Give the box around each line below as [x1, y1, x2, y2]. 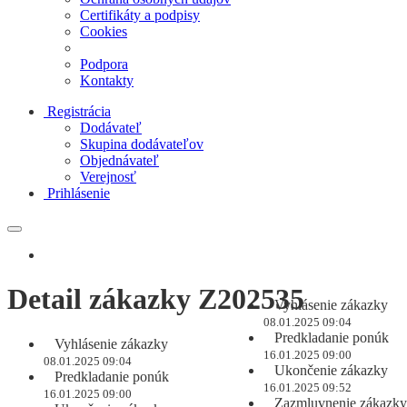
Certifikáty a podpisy [80, 7, 200, 23]
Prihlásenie [47, 185, 110, 201]
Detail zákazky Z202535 [7, 283, 304, 316]
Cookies [80, 24, 127, 39]
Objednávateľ [80, 153, 159, 168]
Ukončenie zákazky [271, 362, 388, 379]
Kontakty [80, 73, 134, 88]
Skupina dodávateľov [80, 136, 203, 152]
